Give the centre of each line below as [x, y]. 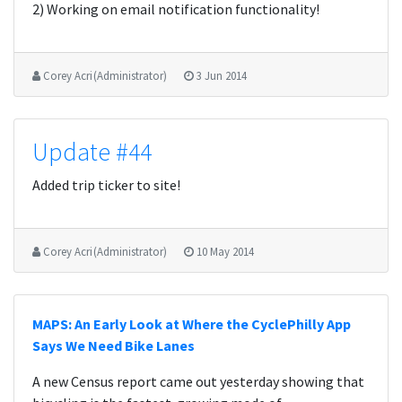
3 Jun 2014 [222, 75]
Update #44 [92, 152]
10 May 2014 [225, 251]
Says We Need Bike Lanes [114, 345]
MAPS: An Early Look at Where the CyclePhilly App [192, 324]
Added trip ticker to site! [106, 185]
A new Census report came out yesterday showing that [198, 381]
